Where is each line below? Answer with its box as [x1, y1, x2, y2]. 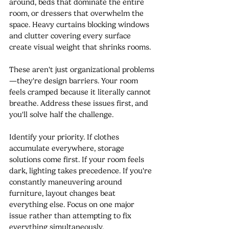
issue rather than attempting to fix [9, 211, 133, 220]
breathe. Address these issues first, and [9, 98, 150, 108]
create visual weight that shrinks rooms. [9, 42, 151, 52]
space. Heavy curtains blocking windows [9, 19, 151, 29]
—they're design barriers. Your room [9, 76, 140, 85]
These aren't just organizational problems [9, 64, 154, 74]
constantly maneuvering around [9, 177, 124, 187]
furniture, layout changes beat [9, 188, 118, 198]
